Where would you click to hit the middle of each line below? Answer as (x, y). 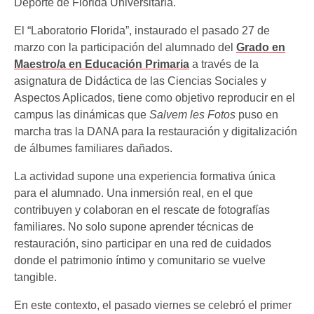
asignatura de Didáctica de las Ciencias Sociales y (140, 81)
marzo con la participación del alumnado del (125, 47)
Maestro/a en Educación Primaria (102, 64)
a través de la (224, 64)
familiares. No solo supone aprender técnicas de (134, 226)
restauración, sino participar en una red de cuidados (143, 243)
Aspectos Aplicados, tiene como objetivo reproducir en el (155, 97)
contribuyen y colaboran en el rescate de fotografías (142, 210)
